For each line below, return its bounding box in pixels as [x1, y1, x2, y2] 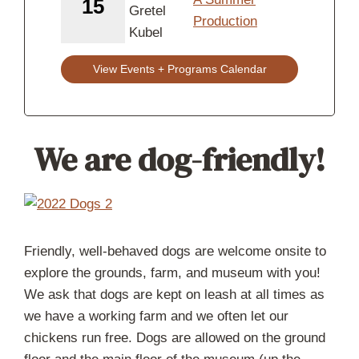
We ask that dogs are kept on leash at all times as [24, 286, 325, 302]
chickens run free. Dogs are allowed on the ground [24, 329, 325, 345]
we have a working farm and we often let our [24, 308, 288, 324]
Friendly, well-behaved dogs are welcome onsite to [24, 243, 326, 259]
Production [193, 14, 257, 30]
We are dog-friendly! [34, 137, 325, 181]
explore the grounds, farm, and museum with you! [24, 264, 321, 280]
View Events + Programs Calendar [92, 63, 267, 75]
